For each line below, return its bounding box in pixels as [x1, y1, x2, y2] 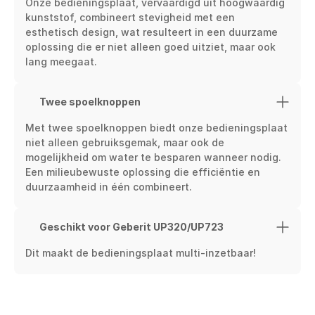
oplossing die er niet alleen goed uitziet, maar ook [25, 41, 276, 53]
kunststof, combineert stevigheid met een [25, 11, 235, 23]
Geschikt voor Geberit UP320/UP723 [39, 221, 224, 233]
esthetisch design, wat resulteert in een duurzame [25, 26, 278, 38]
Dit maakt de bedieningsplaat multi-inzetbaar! [25, 247, 256, 259]
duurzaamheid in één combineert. [25, 181, 192, 193]
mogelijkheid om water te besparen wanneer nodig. [25, 151, 281, 163]
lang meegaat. [25, 56, 97, 67]
